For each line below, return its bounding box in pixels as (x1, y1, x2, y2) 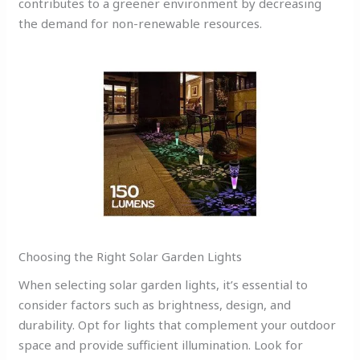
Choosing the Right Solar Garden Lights (18, 247, 243, 264)
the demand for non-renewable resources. (18, 15, 263, 32)
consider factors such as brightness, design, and (18, 297, 292, 313)
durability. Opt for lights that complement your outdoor (18, 317, 337, 333)
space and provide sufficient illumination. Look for (18, 337, 304, 354)
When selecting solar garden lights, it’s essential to (18, 276, 309, 293)
